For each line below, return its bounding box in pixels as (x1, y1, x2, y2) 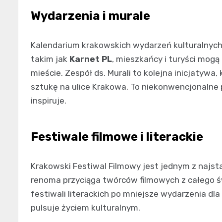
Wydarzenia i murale (31, 8, 150, 23)
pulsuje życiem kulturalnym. (31, 202, 140, 213)
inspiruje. (31, 95, 66, 106)
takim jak (31, 54, 69, 64)
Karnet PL (69, 54, 112, 64)
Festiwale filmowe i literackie (31, 129, 203, 144)
